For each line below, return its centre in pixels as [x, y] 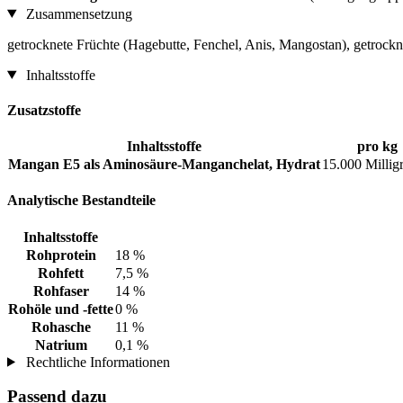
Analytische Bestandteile [81, 201]
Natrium [61, 345]
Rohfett [61, 273]
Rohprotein [61, 255]
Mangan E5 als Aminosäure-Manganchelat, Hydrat [164, 165]
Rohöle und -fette [61, 309]
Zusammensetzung [77, 13]
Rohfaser [61, 291]
